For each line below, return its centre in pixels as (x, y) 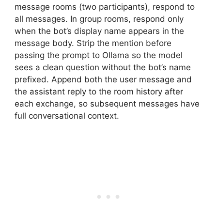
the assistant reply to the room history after (99, 92)
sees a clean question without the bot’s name (103, 67)
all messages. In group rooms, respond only (99, 19)
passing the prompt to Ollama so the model (99, 55)
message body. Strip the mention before (93, 43)
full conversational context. (67, 116)
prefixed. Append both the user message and (103, 79)
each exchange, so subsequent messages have (107, 104)
